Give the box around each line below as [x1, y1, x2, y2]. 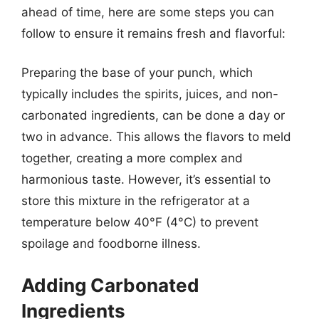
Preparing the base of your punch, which [21, 66, 253, 80]
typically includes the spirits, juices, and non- [21, 87, 278, 101]
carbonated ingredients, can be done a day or [21, 108, 285, 122]
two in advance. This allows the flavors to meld [21, 130, 291, 144]
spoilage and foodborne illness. [21, 236, 201, 251]
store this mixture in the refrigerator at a [21, 194, 250, 208]
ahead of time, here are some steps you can [21, 4, 274, 19]
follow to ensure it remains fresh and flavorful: [21, 26, 286, 41]
